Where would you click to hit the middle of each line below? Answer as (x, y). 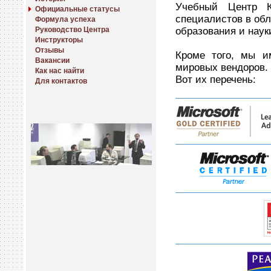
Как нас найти (60, 71)
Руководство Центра (72, 30)
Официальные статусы (77, 9)
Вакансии (52, 60)
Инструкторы (59, 40)
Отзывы (50, 50)
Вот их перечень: (216, 79)
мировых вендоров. (222, 67)
